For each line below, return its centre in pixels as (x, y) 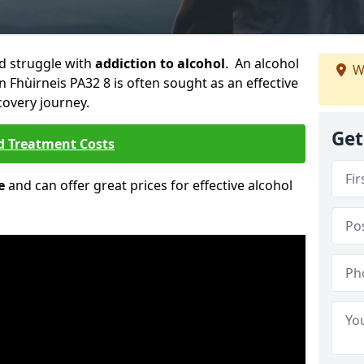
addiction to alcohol (160, 63)
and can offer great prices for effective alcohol (149, 185)
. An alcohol (262, 63)
